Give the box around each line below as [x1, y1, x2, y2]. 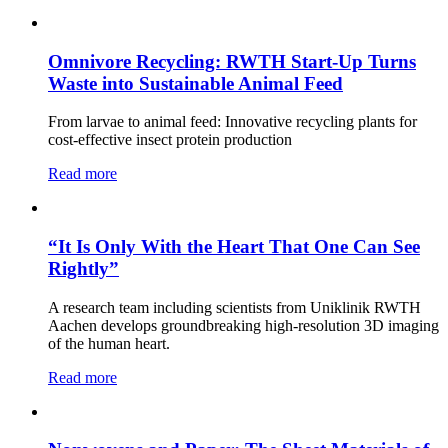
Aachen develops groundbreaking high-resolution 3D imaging [48, 316, 439, 334]
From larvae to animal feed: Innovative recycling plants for [48, 113, 417, 131]
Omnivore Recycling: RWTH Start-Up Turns [48, 50, 416, 72]
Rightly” [48, 258, 119, 279]
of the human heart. [48, 334, 170, 352]
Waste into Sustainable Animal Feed [48, 72, 343, 94]
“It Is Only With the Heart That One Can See [48, 236, 420, 257]
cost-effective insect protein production [48, 131, 292, 149]
